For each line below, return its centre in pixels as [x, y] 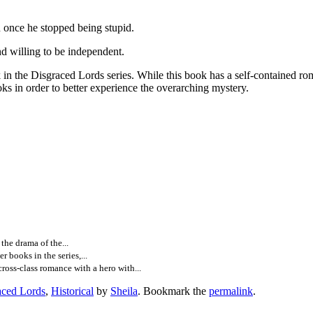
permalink [231, 291]
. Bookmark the [173, 291]
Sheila [124, 291]
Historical [72, 291]
